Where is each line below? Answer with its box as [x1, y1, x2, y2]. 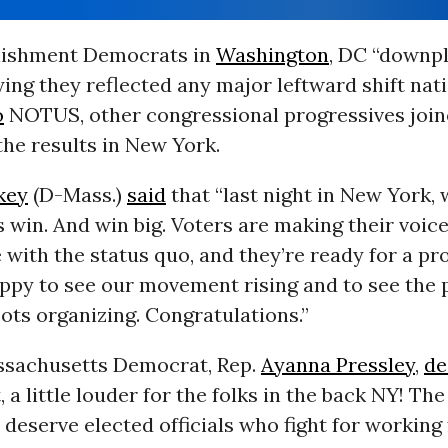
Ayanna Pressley [260, 352, 415, 378]
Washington [215, 42, 329, 68]
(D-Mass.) [27, 182, 127, 208]
